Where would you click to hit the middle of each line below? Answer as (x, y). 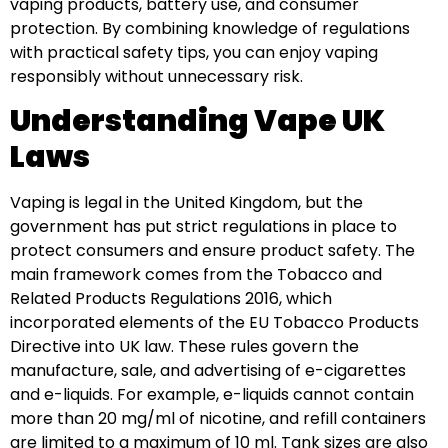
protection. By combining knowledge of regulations (210, 28)
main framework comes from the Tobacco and (196, 275)
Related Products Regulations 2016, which (171, 299)
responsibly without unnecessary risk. (156, 76)
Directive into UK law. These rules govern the (184, 347)
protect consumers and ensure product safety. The (212, 251)
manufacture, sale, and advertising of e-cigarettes (208, 371)
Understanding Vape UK (197, 121)
